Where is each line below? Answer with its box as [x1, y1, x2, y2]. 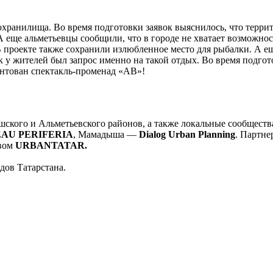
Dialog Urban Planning [139, 129, 235, 140]
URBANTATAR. [15, 140, 87, 151]
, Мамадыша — [73, 129, 139, 140]
